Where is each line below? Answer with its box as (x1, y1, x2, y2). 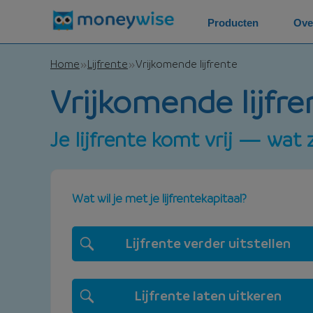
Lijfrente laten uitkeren (133, 287, 282, 304)
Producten (208, 17, 259, 29)
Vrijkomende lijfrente (136, 56, 238, 71)
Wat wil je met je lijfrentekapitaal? (72, 191, 247, 205)
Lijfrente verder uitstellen (124, 235, 291, 252)
